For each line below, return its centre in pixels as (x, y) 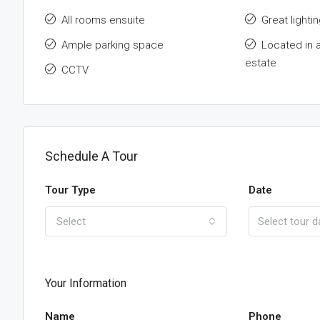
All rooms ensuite (103, 20)
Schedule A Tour (91, 156)
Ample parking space (112, 45)
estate (261, 63)
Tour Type (70, 190)
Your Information (86, 283)
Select (71, 221)
